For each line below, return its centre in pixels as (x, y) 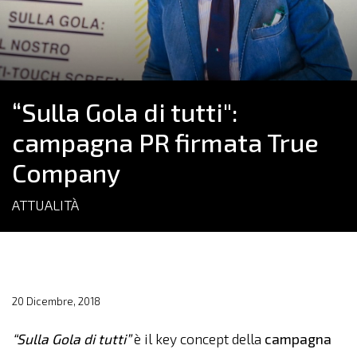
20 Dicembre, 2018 (56, 301)
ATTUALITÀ (45, 205)
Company (66, 172)
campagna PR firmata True (165, 142)
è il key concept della (198, 339)
